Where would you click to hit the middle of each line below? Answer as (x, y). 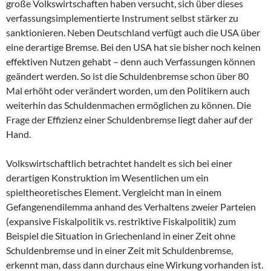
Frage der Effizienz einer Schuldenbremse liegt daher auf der (129, 120)
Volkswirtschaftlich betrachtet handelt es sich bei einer (119, 163)
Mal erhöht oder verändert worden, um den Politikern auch (128, 91)
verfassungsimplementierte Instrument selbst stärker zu (122, 18)
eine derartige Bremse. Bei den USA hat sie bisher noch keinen (133, 47)
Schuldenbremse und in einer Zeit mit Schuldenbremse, (119, 250)
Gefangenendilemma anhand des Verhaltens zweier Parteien (131, 207)
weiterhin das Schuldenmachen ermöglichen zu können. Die (129, 105)
